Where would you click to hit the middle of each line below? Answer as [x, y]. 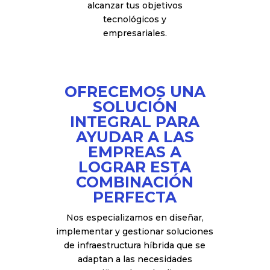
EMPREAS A [135, 152]
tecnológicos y [135, 19]
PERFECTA [135, 197]
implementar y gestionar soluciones [135, 231]
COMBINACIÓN [135, 182]
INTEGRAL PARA [135, 122]
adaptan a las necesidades [135, 259]
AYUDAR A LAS [135, 137]
